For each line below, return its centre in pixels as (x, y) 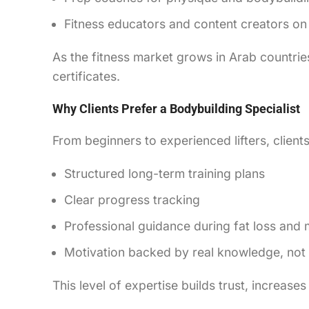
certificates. (86, 76)
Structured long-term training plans (165, 173)
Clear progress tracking (132, 199)
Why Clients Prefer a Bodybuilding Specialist (176, 108)
